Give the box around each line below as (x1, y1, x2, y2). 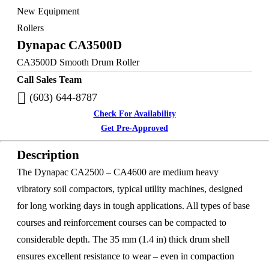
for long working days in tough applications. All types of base (17, 201, 250, 211)
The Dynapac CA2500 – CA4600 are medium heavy (17, 167, 219, 177)
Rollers (17, 23, 44, 33)
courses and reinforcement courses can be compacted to (17, 217, 226, 228)
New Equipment (17, 6, 79, 16)
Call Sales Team (17, 74, 82, 85)
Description (17, 148, 79, 162)
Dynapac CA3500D (17, 38, 122, 52)
